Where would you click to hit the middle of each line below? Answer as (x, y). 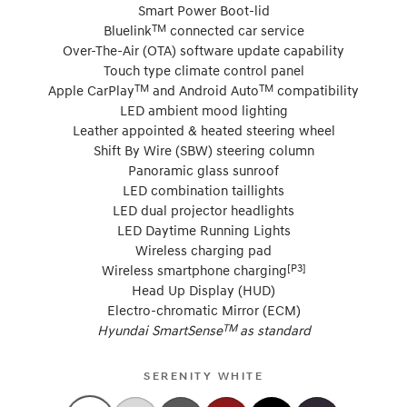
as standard (275, 329)
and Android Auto (204, 89)
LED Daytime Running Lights (203, 229)
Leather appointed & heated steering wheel (203, 129)
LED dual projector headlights (203, 209)
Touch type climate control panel (203, 69)
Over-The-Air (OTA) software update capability (203, 50)
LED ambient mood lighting (203, 109)
